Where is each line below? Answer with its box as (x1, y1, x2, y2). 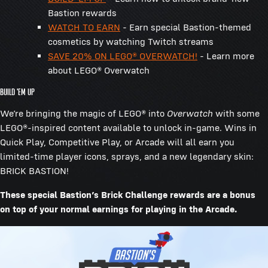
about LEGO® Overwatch (48, 64, 152, 76)
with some (213, 107, 260, 119)
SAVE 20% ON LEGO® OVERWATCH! (48, 50, 197, 62)
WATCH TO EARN (48, 21, 120, 33)
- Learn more (197, 50, 254, 62)
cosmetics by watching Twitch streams (48, 35, 214, 47)
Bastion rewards (48, 7, 117, 19)
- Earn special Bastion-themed (120, 21, 251, 33)
